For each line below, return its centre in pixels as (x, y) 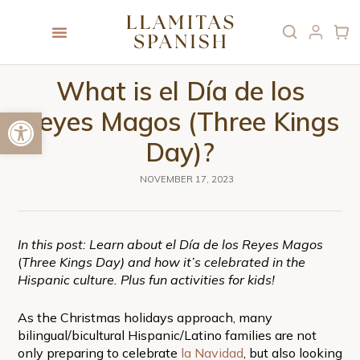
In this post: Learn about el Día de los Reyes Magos (170, 244)
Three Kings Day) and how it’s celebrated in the (163, 262)
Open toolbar (12, 120)
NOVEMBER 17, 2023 (186, 179)
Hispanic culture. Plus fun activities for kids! (146, 279)
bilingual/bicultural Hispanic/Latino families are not (167, 335)
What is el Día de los (180, 90)
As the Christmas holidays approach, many (145, 317)
